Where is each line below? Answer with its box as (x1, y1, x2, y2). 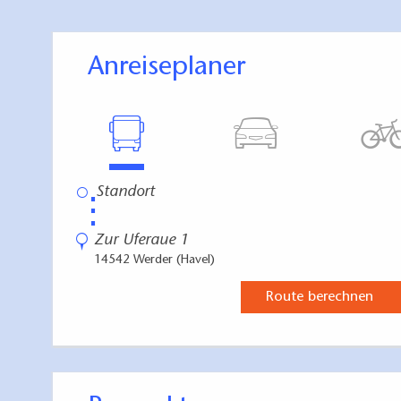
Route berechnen (265, 289, 373, 304)
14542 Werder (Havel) (94, 253, 215, 267)
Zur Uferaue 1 (94, 232, 189, 249)
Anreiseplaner (104, 54, 245, 81)
